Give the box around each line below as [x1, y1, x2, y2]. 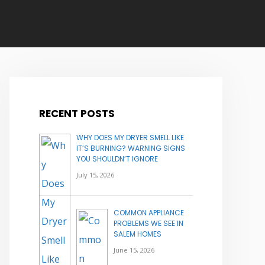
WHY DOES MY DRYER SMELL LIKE [76, 132, 184, 143]
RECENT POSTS [39, 106, 115, 121]
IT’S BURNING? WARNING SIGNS [76, 143, 185, 154]
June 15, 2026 [114, 245, 154, 255]
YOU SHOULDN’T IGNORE [76, 154, 158, 164]
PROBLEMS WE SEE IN [114, 218, 183, 229]
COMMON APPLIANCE [114, 208, 184, 218]
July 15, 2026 [76, 170, 114, 180]
